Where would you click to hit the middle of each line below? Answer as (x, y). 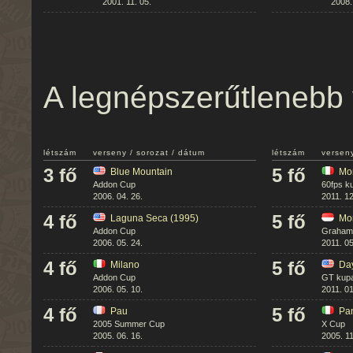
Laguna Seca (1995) (154, 218)
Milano (125, 265)
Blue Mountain (141, 172)
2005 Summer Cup (129, 324)
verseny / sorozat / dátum (149, 152)
